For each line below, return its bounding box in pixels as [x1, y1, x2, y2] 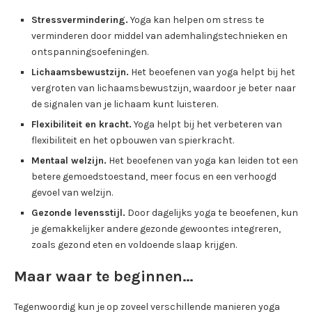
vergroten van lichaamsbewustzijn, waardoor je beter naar [31, 82, 296, 95]
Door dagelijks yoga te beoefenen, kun [125, 207, 298, 219]
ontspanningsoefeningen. [31, 46, 148, 58]
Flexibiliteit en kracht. [31, 118, 132, 131]
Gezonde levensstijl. [31, 207, 125, 219]
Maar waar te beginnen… [14, 267, 194, 286]
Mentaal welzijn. [31, 155, 107, 167]
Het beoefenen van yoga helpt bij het [129, 66, 295, 79]
